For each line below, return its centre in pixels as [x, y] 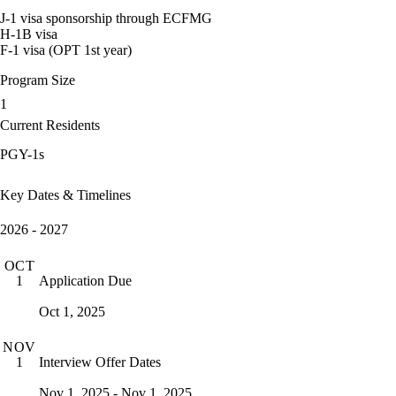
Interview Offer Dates [100, 362]
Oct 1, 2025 [72, 311]
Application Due [85, 280]
